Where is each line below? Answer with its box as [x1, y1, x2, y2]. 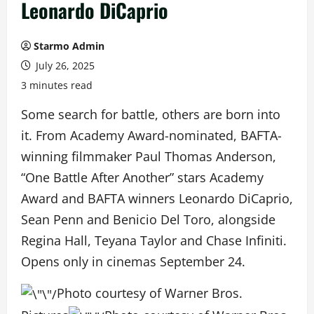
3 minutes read [21, 78, 93, 92]
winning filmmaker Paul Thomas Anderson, [21, 148, 276, 165]
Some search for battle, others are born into [21, 106, 280, 123]
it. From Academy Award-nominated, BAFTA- [21, 127, 282, 144]
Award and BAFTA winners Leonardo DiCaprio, [21, 190, 293, 207]
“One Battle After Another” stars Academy [21, 169, 264, 186]
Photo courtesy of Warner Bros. [57, 285, 243, 301]
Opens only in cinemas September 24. [21, 253, 245, 270]
